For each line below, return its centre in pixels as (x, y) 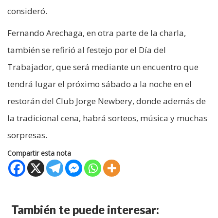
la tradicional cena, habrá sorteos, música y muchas (107, 118)
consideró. (27, 11)
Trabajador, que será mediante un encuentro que (103, 67)
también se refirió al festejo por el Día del (87, 50)
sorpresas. (27, 135)
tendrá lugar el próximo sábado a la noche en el (100, 84)
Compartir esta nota (39, 153)
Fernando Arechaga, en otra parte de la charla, (97, 33)
